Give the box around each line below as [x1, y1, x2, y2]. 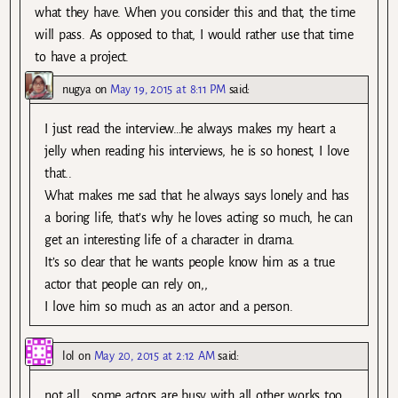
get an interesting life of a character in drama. [44, 233, 296, 248]
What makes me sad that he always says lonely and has [44, 188, 349, 203]
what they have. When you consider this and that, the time [35, 5, 356, 20]
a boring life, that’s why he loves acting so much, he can [44, 211, 353, 226]
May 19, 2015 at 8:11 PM [110, 83, 226, 97]
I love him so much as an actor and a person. [44, 299, 293, 314]
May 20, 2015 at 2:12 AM [93, 349, 215, 363]
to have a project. [35, 50, 129, 65]
